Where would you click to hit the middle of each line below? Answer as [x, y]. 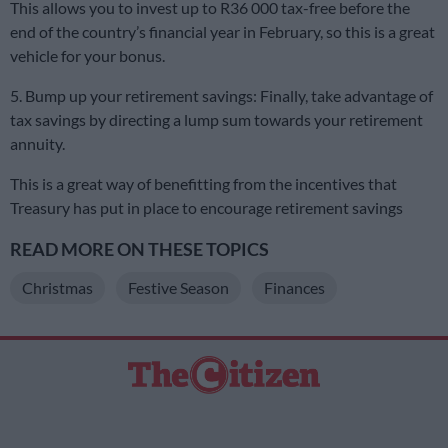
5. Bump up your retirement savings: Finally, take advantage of [221, 95]
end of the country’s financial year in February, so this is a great [222, 31]
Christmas [57, 287]
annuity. [37, 143]
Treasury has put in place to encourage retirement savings [206, 207]
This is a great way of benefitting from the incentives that [203, 183]
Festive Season [178, 287]
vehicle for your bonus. [87, 55]
